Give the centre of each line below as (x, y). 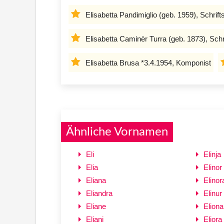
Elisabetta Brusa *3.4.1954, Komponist (148, 62)
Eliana (96, 180)
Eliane (96, 206)
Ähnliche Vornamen (117, 132)
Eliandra (99, 193)
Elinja (212, 154)
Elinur (212, 193)
